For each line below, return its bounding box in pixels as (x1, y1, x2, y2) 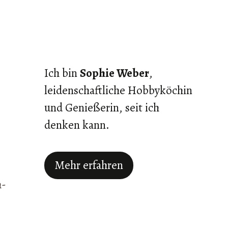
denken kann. (44, 117, 110, 133)
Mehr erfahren (54, 157, 124, 173)
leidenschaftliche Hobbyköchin (44, 82, 193, 98)
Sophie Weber (80, 65, 150, 81)
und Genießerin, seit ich (44, 100, 160, 116)
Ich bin (44, 65, 80, 81)
